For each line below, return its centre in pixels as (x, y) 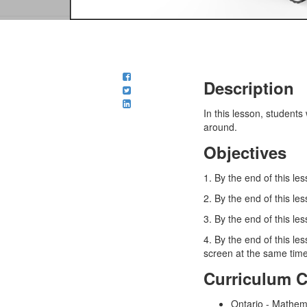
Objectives (245, 152)
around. (220, 127)
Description (249, 88)
